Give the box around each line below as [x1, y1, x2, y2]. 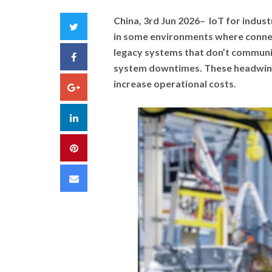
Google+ [80, 81, 117, 92]
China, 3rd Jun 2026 [113, 15, 200, 26]
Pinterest [77, 141, 116, 153]
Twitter [78, 20, 110, 32]
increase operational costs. [113, 78, 236, 89]
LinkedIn [77, 111, 114, 123]
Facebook [76, 50, 119, 62]
